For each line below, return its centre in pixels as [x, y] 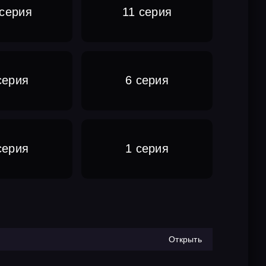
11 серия [147, 12]
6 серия [147, 80]
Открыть [185, 239]
